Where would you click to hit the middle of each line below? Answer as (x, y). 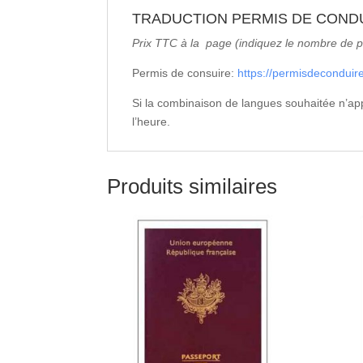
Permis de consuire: (185, 73)
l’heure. (151, 121)
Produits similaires (192, 186)
